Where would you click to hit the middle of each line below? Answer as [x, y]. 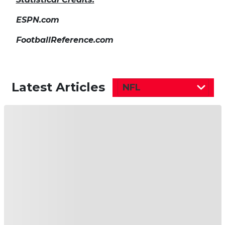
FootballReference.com [65, 40]
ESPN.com [37, 20]
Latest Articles [58, 87]
